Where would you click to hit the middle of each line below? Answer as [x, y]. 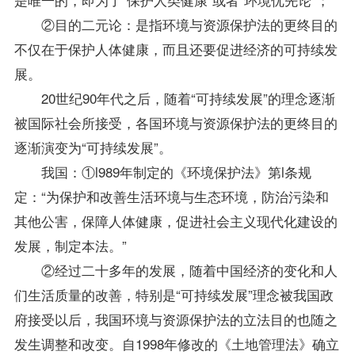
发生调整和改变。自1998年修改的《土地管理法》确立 [176, 343]
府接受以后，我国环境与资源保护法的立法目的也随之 [176, 319]
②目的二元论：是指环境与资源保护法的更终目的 [176, 24]
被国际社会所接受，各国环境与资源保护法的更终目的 [176, 122]
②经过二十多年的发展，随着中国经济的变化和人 [176, 269]
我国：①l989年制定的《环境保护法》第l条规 [162, 171]
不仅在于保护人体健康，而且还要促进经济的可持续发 [176, 48]
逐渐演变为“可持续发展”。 [93, 147]
